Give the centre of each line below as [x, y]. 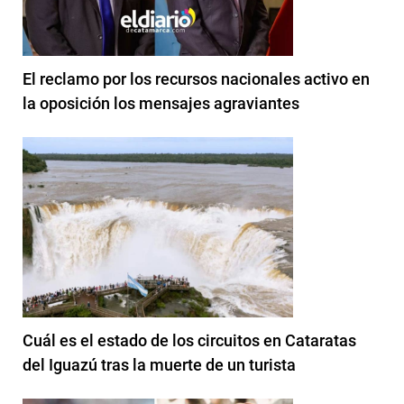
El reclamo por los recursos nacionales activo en [196, 78]
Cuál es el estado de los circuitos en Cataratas [189, 340]
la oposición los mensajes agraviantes [161, 103]
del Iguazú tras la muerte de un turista [159, 364]
